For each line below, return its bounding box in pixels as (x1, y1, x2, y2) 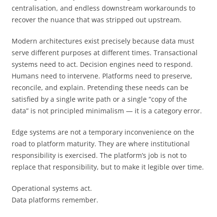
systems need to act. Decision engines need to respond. (12, 59, 193, 69)
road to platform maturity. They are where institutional (12, 139, 190, 148)
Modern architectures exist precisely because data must (12, 36, 194, 46)
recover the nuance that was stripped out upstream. (12, 15, 182, 24)
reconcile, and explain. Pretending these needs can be (12, 82, 188, 92)
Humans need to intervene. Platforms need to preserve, (12, 71, 192, 80)
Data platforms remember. (12, 195, 98, 204)
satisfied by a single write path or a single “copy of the (12, 94, 187, 104)
